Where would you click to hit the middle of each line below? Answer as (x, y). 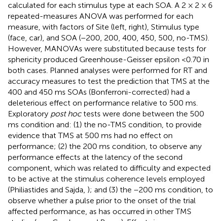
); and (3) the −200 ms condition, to (150, 189)
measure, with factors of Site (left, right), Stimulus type (104, 27)
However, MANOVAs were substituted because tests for (107, 48)
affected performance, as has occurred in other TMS (100, 211)
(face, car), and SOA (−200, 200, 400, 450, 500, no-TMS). (109, 37)
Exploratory (29, 113)
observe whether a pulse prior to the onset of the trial (102, 200)
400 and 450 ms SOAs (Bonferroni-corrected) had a (99, 92)
